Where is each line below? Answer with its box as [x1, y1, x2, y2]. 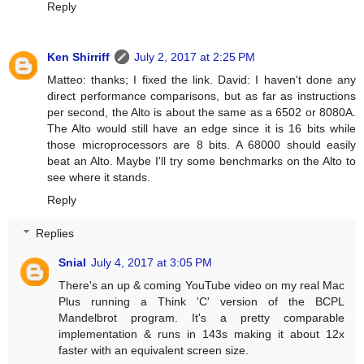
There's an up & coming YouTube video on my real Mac [58, 279, 344, 292]
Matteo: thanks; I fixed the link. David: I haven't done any [47, 72, 356, 86]
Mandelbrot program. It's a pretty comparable [58, 311, 344, 325]
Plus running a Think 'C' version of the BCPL [58, 295, 344, 309]
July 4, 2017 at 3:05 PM [91, 256, 213, 270]
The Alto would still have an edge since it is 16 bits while [47, 121, 356, 135]
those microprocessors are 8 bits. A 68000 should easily [47, 137, 356, 151]
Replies [36, 227, 75, 240]
